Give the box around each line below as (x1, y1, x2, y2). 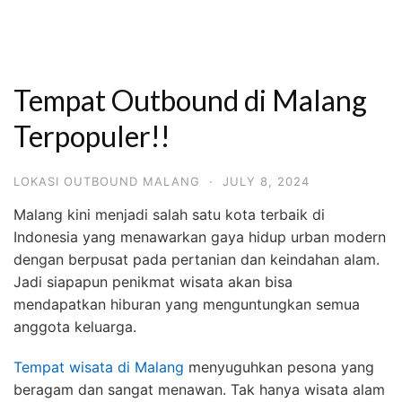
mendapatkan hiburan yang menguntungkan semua (13, 295, 360, 313)
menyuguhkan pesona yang (184, 358, 374, 376)
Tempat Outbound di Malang (13, 83, 367, 118)
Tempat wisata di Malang (13, 358, 184, 376)
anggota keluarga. (13, 318, 136, 336)
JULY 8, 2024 (223, 174, 310, 188)
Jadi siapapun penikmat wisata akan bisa (13, 273, 293, 291)
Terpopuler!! (13, 118, 170, 153)
